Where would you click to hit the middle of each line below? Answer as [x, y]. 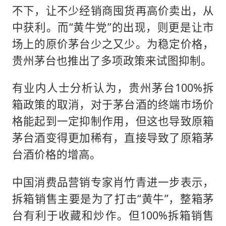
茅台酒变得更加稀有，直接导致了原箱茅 [113, 138]
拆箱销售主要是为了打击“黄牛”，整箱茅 [113, 198]
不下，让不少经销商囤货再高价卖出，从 [113, 10]
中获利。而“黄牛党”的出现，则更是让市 [113, 27]
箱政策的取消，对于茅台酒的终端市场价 [113, 104]
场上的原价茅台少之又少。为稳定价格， [113, 43]
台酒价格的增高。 [56, 154]
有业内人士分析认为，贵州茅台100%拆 [113, 88]
